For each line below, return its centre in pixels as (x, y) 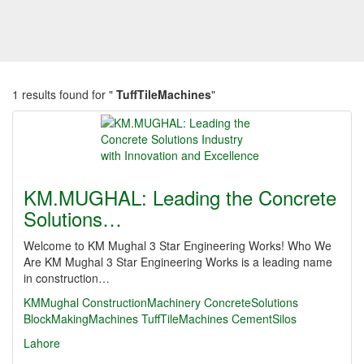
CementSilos (264, 318)
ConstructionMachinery (141, 302)
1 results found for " (63, 94)
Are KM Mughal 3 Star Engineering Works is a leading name (178, 262)
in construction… (67, 278)
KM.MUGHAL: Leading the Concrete (180, 197)
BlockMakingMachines (81, 318)
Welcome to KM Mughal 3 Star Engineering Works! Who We (178, 245)
